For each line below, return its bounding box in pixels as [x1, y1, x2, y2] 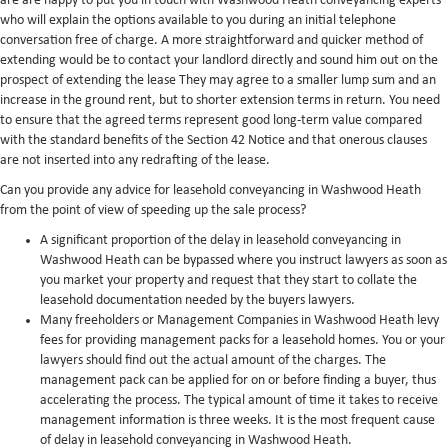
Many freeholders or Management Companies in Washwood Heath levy [40, 313, 439, 328]
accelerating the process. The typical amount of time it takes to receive [40, 393, 438, 408]
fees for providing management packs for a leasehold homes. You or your [40, 333, 445, 348]
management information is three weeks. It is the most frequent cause [40, 413, 435, 428]
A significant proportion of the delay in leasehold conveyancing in [40, 233, 401, 248]
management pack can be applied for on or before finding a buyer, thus [40, 373, 436, 388]
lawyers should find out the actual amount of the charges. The [40, 353, 386, 368]
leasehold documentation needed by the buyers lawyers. [40, 293, 355, 308]
